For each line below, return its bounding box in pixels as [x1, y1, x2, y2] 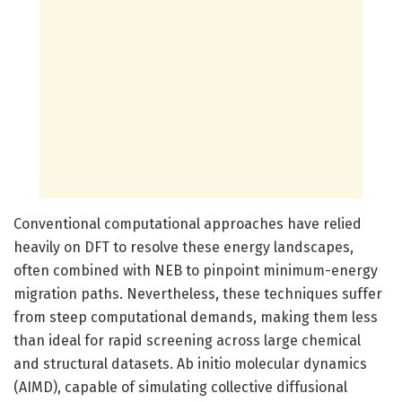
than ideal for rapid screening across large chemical [13, 331, 361, 349]
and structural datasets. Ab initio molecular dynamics [13, 354, 367, 372]
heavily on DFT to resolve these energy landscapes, [13, 238, 354, 256]
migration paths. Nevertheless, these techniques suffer [13, 284, 382, 302]
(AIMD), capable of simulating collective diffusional [13, 378, 347, 396]
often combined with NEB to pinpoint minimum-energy [13, 261, 378, 279]
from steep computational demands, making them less [13, 308, 378, 326]
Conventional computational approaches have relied [13, 214, 362, 232]
